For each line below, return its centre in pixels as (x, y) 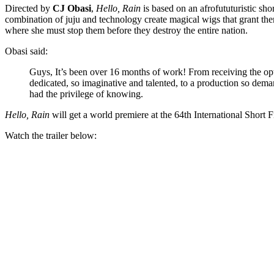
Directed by (29, 8)
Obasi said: (26, 51)
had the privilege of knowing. (86, 94)
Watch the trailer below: (51, 135)
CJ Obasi (72, 8)
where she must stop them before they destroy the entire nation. (126, 30)
